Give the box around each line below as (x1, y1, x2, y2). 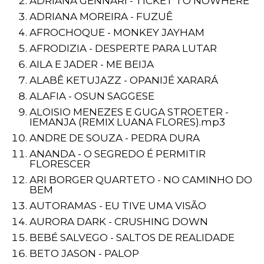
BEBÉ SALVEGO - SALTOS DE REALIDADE (29, 232, 235, 243)
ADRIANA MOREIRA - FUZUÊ (29, 11, 173, 22)
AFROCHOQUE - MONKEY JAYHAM (29, 27, 204, 38)
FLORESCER (29, 158, 90, 170)
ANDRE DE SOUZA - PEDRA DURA (29, 132, 200, 144)
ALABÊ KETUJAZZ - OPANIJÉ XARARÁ (29, 74, 218, 86)
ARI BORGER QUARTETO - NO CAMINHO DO (29, 174, 252, 186)
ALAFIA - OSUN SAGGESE (29, 90, 154, 102)
